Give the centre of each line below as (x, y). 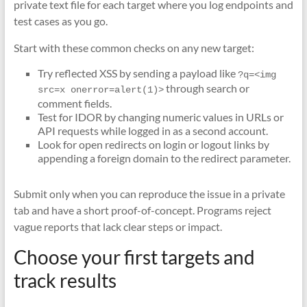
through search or (206, 88)
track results (65, 280)
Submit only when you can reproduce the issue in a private (149, 194)
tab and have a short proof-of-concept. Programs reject (142, 210)
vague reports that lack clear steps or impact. (118, 226)
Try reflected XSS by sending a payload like (137, 73)
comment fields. (74, 103)
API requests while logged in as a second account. (152, 131)
